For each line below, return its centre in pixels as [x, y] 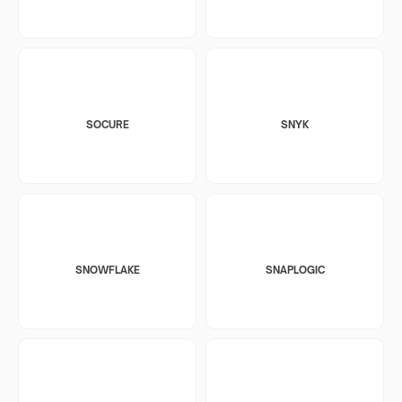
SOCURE [107, 124]
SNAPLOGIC [295, 270]
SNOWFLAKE [107, 270]
